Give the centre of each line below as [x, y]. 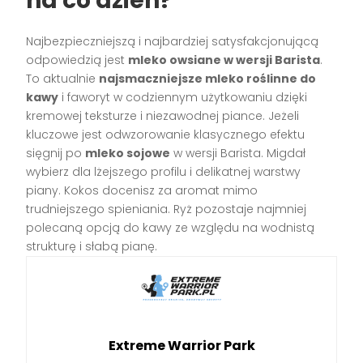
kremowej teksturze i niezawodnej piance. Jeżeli [163, 116]
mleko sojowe [128, 153]
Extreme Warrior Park [181, 346]
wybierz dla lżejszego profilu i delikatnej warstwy [164, 172]
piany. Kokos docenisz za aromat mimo [142, 190]
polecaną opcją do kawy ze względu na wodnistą [171, 228]
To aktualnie [63, 79]
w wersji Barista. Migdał [238, 153]
